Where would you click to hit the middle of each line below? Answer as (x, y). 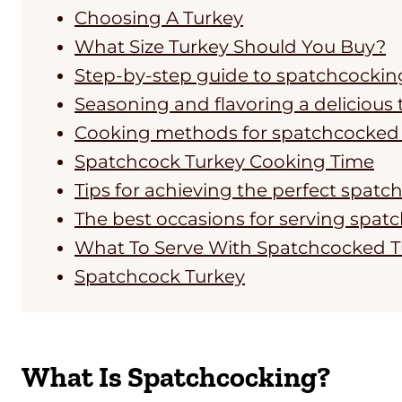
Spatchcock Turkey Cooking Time (224, 162)
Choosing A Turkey (159, 18)
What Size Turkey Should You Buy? (230, 47)
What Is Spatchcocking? (176, 377)
